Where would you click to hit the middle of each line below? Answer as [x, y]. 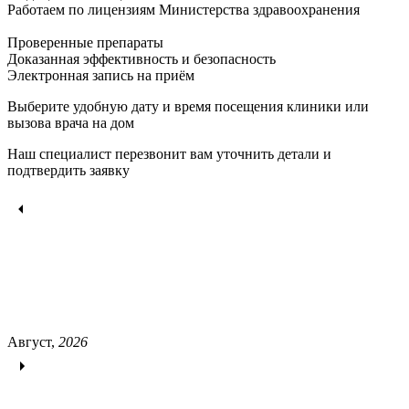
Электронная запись [70, 75]
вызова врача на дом [71, 122]
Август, [33, 341]
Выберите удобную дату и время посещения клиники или [188, 106]
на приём [164, 75]
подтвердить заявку [68, 170]
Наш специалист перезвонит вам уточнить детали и [169, 153]
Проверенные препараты [85, 42]
